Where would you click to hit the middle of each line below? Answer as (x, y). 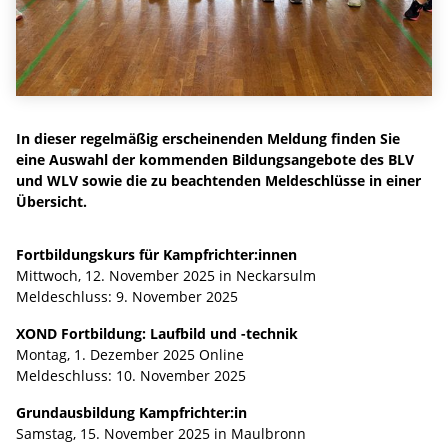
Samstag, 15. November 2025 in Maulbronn (167, 433)
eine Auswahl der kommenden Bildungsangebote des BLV (215, 159)
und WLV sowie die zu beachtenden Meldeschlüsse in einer (218, 180)
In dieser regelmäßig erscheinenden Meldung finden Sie (208, 138)
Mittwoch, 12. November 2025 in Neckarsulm (172, 275)
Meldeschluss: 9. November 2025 (129, 296)
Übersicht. (51, 201)
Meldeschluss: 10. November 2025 (133, 375)
